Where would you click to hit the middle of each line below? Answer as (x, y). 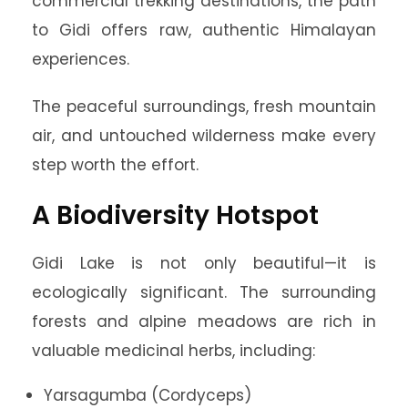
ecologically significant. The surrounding (204, 292)
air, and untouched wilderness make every (204, 136)
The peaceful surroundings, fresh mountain (204, 107)
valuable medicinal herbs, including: (173, 351)
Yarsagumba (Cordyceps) (148, 395)
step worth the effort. (115, 165)
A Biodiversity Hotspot (175, 215)
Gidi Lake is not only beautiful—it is (204, 263)
